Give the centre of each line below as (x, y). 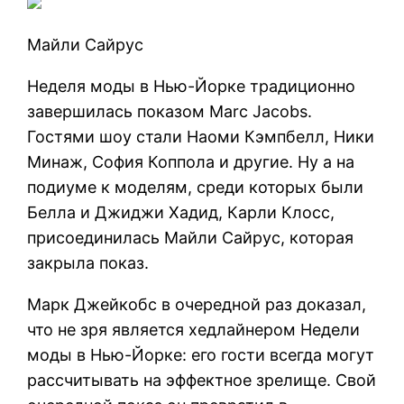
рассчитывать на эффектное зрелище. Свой (202, 380)
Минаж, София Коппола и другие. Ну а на (191, 161)
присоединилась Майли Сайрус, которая (191, 237)
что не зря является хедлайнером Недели (194, 329)
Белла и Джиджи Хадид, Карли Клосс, (181, 212)
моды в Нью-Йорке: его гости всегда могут (201, 354)
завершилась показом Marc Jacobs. (170, 111)
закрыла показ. (88, 262)
